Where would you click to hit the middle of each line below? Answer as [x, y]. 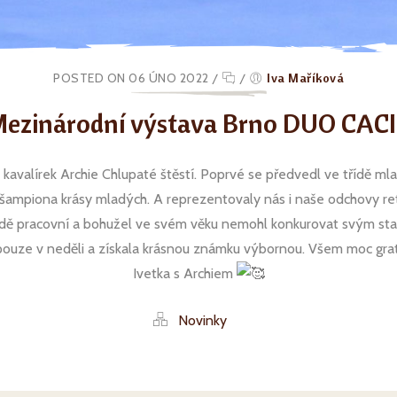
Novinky [202, 321]
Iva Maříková [305, 78]
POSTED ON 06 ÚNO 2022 [131, 78]
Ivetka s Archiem [184, 274]
